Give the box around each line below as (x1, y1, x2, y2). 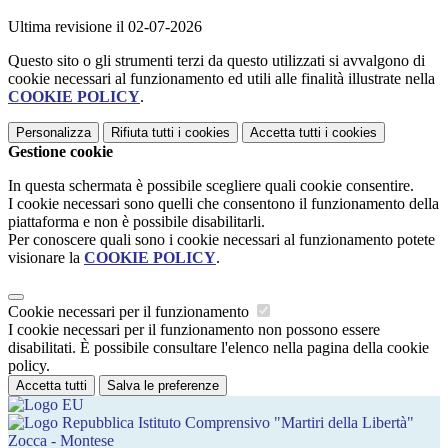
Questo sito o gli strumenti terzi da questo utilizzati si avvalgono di (8, 52, 425, 70)
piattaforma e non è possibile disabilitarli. (8, 213, 265, 231)
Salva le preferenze (107, 378, 219, 394)
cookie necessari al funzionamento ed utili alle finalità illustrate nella (8, 70, 435, 88)
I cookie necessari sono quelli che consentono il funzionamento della (8, 195, 439, 213)
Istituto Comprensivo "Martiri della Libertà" (134, 414, 414, 432)
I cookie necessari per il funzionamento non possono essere (8, 321, 380, 339)
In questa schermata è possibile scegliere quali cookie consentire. (8, 177, 414, 195)
